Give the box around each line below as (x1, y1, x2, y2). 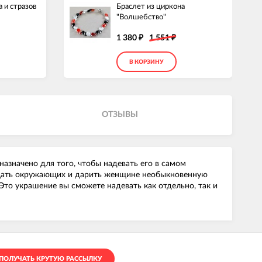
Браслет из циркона (116, 3, 185, 11)
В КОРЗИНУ (129, 59, 164, 65)
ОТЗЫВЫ (101, 111, 138, 119)
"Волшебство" (116, 13, 166, 21)
